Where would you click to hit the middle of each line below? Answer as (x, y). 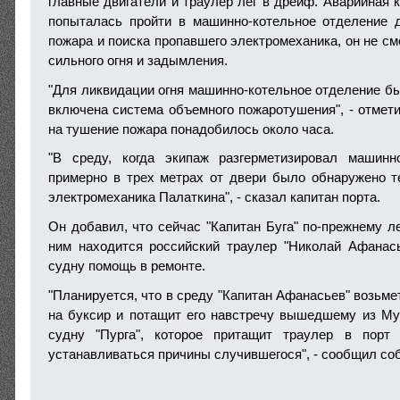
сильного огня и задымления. (138, 60)
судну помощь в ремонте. (127, 265)
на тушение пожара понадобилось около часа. (191, 129)
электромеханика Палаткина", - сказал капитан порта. (214, 197)
